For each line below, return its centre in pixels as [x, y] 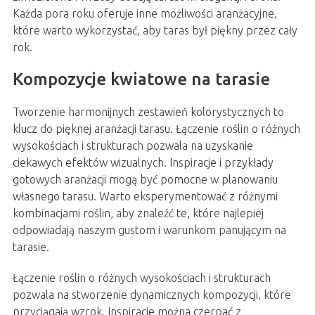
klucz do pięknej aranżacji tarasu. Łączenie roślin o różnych [156, 128]
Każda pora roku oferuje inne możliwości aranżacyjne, [144, 13]
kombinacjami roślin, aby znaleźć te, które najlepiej [138, 213]
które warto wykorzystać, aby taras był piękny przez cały [155, 30]
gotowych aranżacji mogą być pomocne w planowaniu [145, 179]
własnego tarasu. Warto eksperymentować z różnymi [145, 196]
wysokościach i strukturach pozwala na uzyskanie [133, 145]
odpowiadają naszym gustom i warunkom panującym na [149, 230]
